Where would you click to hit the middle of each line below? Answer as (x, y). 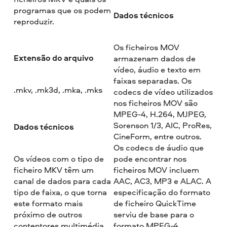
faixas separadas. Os (152, 80)
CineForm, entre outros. (157, 136)
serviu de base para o (154, 214)
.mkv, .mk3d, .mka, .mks (58, 90)
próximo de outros (48, 214)
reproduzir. (34, 21)
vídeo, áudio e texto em (157, 69)
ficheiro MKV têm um (54, 169)
